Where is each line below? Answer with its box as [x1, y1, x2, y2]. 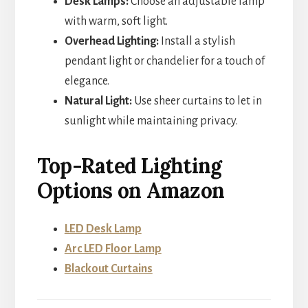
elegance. [64, 74, 109, 87]
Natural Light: [64, 94, 132, 107]
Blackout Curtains [64, 262, 153, 275]
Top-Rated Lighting [36, 152, 222, 179]
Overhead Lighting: [64, 34, 159, 47]
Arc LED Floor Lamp [64, 242, 162, 255]
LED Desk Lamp [64, 222, 142, 235]
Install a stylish [158, 34, 235, 47]
